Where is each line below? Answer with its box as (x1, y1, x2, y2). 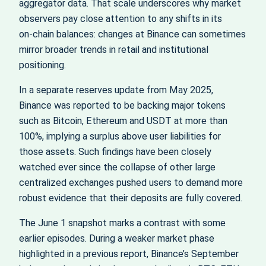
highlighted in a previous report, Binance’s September (19, 248, 239, 260)
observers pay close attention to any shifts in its (19, 12, 222, 24)
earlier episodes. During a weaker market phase (19, 233, 214, 245)
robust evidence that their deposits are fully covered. (19, 192, 242, 204)
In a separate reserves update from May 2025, (19, 84, 213, 96)
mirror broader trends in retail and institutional (19, 43, 208, 55)
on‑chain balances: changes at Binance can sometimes (19, 28, 246, 40)
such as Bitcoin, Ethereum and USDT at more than (19, 115, 227, 126)
